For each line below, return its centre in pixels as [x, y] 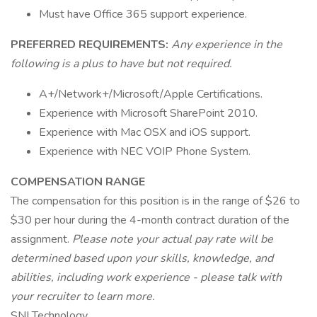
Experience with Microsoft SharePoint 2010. [148, 113]
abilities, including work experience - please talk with [146, 277]
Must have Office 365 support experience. [143, 14]
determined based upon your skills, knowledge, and [142, 258]
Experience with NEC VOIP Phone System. [145, 151]
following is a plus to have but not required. [121, 64]
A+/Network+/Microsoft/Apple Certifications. [151, 94]
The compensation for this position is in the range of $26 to [155, 201]
